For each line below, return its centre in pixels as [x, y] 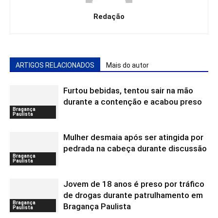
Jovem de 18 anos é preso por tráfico [134, 184]
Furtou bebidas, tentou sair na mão [128, 90]
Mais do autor [127, 65]
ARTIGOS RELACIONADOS [55, 65]
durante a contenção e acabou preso [133, 101]
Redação [109, 16]
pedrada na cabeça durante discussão [135, 148]
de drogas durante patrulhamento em [133, 195]
